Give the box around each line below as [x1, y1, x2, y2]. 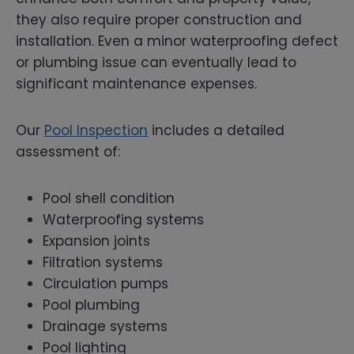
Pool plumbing [43, 295, 140, 314]
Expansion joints [43, 231, 150, 250]
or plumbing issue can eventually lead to [16, 52, 296, 72]
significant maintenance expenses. [16, 73, 257, 93]
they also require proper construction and [16, 9, 302, 29]
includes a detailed [148, 120, 284, 140]
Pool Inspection [44, 120, 148, 140]
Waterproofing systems [43, 209, 204, 229]
